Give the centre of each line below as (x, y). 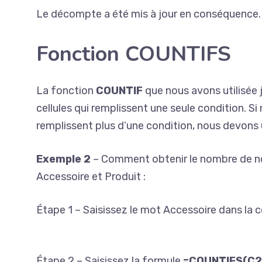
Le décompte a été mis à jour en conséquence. (149, 14)
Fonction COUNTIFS (134, 54)
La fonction (66, 91)
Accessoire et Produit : (91, 177)
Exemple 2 (63, 159)
